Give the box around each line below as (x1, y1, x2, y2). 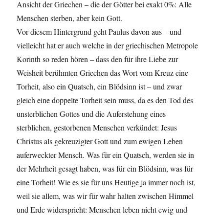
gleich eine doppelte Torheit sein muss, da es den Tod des (17, 95, 194, 106)
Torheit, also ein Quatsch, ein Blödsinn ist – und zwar (17, 81, 182, 92)
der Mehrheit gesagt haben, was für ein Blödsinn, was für (17, 163, 194, 174)
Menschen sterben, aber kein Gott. (17, 13, 123, 23)
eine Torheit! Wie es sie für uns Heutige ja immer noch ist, (17, 177, 196, 188)
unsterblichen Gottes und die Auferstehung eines (17, 109, 166, 119)
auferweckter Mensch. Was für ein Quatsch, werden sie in (17, 150, 195, 160)
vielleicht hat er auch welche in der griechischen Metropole (17, 40, 198, 51)
